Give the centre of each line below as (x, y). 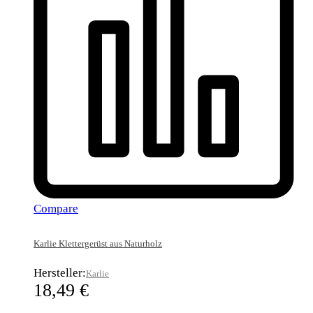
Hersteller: (60, 272)
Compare (56, 208)
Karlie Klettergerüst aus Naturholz (98, 243)
